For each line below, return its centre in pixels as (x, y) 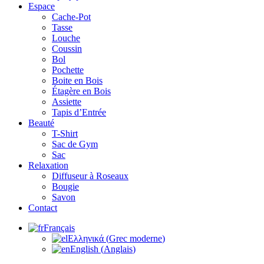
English (84, 249)
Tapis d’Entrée (79, 112)
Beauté (41, 123)
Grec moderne (136, 238)
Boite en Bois (77, 80)
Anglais (118, 249)
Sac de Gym (75, 144)
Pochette (68, 70)
